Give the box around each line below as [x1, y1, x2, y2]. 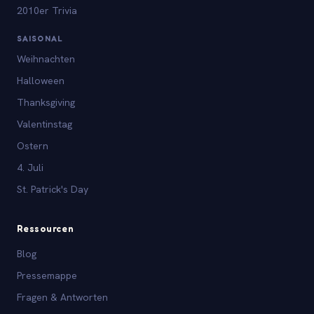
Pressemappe [17, 268, 77, 282]
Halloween [17, 74, 64, 87]
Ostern [17, 139, 48, 152]
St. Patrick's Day [17, 182, 88, 196]
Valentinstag [17, 117, 72, 130]
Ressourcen [17, 222, 74, 234]
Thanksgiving [17, 95, 75, 109]
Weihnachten [17, 52, 75, 65]
